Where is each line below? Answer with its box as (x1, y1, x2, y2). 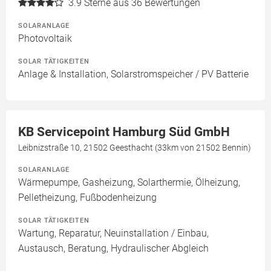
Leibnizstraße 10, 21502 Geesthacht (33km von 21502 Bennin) (18, 143, 251, 152)
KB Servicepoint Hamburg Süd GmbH (18, 125, 230, 139)
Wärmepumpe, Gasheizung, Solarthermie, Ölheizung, (18, 177, 240, 188)
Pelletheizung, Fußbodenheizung (18, 192, 157, 203)
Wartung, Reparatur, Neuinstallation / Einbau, (18, 227, 209, 239)
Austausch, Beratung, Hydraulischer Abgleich (18, 243, 209, 254)
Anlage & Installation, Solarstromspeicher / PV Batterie (18, 68, 249, 80)
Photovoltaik (18, 33, 72, 44)
